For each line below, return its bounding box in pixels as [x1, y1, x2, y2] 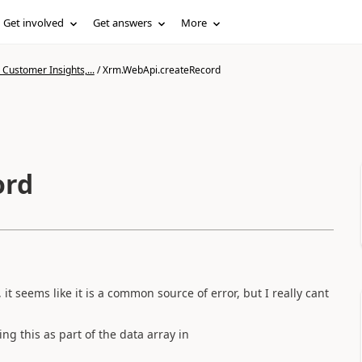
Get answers [93, 15, 153, 30]
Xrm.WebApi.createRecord [102, 63, 221, 77]
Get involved [3, 15, 65, 30]
